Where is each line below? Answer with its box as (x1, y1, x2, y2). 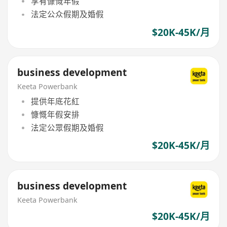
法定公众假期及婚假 (30, 9, 104, 20)
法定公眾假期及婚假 (30, 122, 104, 134)
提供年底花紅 (30, 95, 80, 107)
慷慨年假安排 (30, 108, 80, 120)
